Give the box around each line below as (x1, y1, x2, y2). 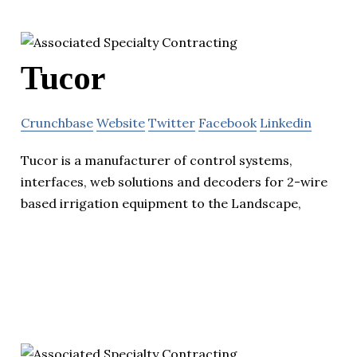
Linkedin (260, 114, 312, 131)
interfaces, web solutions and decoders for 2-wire (21, 173, 328, 190)
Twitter (148, 114, 195, 131)
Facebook (198, 114, 257, 131)
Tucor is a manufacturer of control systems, (21, 151, 292, 168)
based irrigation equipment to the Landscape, (21, 194, 301, 211)
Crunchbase (21, 114, 93, 131)
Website (96, 114, 145, 131)
